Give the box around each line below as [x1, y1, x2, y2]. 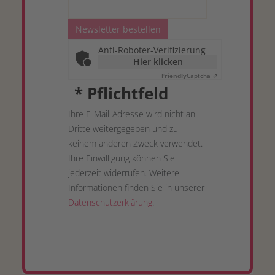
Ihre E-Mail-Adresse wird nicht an [68, 108, 195, 120]
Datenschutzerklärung [68, 196, 152, 208]
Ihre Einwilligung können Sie [68, 152, 175, 164]
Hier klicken [133, 56, 183, 68]
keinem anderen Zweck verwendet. [68, 137, 203, 149]
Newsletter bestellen [76, 23, 161, 35]
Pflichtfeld [83, 83, 168, 104]
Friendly [161, 71, 187, 80]
